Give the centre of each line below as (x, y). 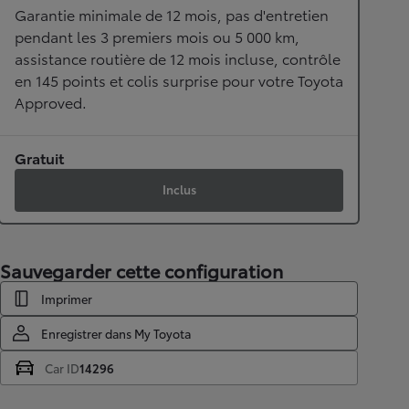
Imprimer (67, 298)
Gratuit (39, 157)
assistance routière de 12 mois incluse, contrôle (178, 58)
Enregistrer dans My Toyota (116, 333)
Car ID (62, 367)
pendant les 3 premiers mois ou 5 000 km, (157, 36)
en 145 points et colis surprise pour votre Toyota (179, 79)
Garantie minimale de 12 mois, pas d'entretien (172, 14)
